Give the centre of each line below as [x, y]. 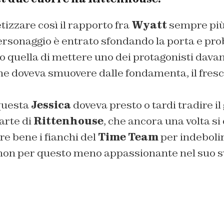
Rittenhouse [68, 121]
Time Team [128, 137]
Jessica [51, 105]
